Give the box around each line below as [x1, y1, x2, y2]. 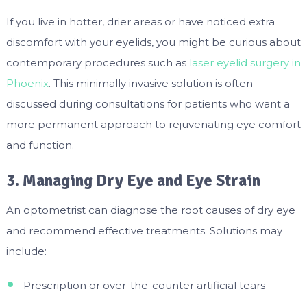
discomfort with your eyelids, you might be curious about [5, 36, 301, 49]
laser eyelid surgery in [188, 56, 301, 70]
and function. [5, 138, 74, 152]
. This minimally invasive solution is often [48, 77, 253, 90]
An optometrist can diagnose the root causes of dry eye [5, 204, 295, 217]
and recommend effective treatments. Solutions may [5, 224, 282, 238]
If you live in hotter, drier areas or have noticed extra [5, 15, 275, 29]
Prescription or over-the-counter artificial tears [23, 279, 265, 293]
